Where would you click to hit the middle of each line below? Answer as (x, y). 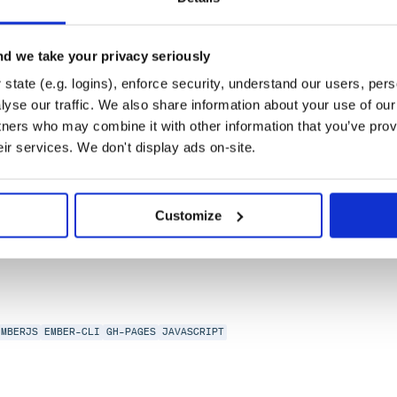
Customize (189, 215)
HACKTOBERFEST (60, 162)
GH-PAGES (131, 332)
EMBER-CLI (72, 332)
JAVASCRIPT (193, 332)
